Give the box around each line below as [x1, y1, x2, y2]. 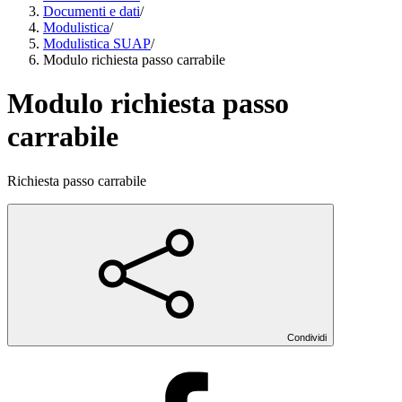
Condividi [287, 331, 327, 343]
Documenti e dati [43, 4, 140, 19]
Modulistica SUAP [43, 36, 151, 51]
